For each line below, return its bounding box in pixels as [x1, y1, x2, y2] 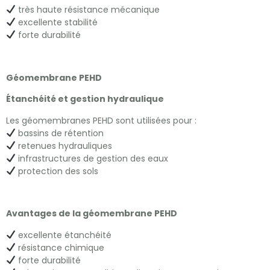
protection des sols [15, 165, 98, 177]
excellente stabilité [15, 16, 98, 28]
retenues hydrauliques [15, 139, 112, 152]
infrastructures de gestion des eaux [15, 152, 168, 165]
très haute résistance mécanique [15, 4, 160, 16]
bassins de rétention [15, 127, 104, 139]
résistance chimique [15, 241, 104, 254]
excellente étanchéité [15, 228, 111, 241]
